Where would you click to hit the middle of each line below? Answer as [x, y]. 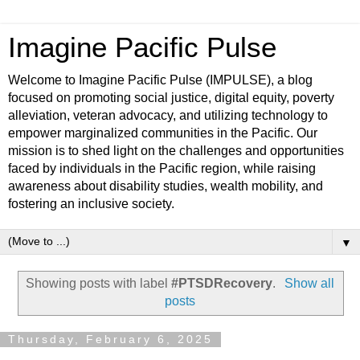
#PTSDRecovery [222, 283]
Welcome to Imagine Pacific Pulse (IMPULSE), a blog [160, 80]
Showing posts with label [99, 283]
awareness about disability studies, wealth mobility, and [166, 186]
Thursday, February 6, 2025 [110, 340]
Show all [309, 283]
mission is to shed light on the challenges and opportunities [176, 151]
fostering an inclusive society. [91, 204]
